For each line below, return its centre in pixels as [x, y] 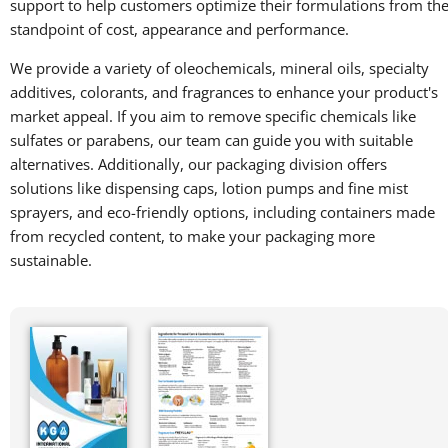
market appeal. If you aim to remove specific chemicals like [213, 115]
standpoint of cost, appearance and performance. [179, 28]
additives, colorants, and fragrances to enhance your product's [224, 91]
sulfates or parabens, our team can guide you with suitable [211, 139]
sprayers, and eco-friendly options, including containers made [222, 211]
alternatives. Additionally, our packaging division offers [198, 163]
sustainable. [51, 259]
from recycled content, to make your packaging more [192, 235]
